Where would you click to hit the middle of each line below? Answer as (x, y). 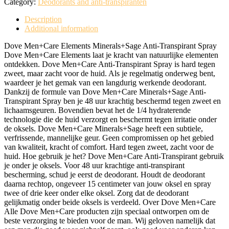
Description (43, 19)
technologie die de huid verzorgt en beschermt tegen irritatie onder (110, 119)
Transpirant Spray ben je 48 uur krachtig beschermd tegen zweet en (112, 101)
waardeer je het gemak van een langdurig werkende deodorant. (105, 83)
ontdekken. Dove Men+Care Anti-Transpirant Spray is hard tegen (110, 64)
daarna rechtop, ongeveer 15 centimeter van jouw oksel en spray (108, 184)
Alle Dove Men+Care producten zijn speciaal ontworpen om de (107, 211)
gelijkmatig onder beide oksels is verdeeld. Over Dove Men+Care (110, 202)
